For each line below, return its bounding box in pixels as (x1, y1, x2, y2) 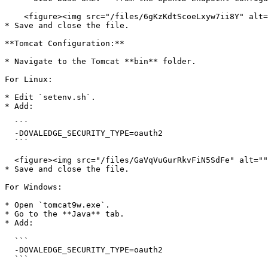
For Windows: (5, 182, 62, 191)
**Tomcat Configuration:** (5, 39, 124, 48)
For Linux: (5, 75, 53, 84)
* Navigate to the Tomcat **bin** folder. (5, 57, 196, 66)
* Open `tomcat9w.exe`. (5, 200, 110, 209)
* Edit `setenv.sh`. (5, 93, 96, 102)
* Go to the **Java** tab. (5, 209, 124, 218)
